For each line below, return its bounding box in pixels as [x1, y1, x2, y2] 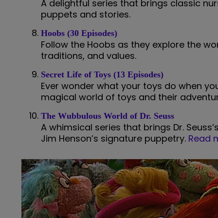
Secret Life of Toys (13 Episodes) [41, 69, 163, 79]
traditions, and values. [41, 49, 136, 62]
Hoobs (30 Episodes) [41, 28, 117, 38]
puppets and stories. [41, 8, 130, 20]
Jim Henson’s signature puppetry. [41, 132, 188, 145]
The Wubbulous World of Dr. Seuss [41, 110, 174, 121]
